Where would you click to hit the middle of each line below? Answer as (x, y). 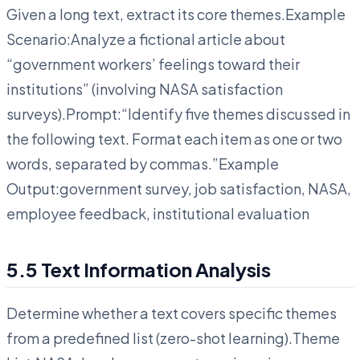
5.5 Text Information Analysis (139, 269)
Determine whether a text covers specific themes (172, 313)
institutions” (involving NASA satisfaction (145, 88)
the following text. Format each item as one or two (174, 138)
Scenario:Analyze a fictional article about (146, 39)
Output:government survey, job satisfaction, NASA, (179, 188)
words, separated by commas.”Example (143, 163)
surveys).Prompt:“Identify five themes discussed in (178, 113)
